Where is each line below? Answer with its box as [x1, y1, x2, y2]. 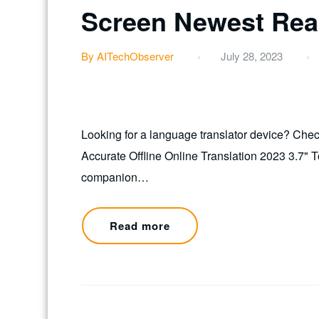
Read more [110, 217, 171, 234]
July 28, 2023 [221, 48, 283, 64]
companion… [81, 169, 149, 186]
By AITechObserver [81, 48, 174, 64]
